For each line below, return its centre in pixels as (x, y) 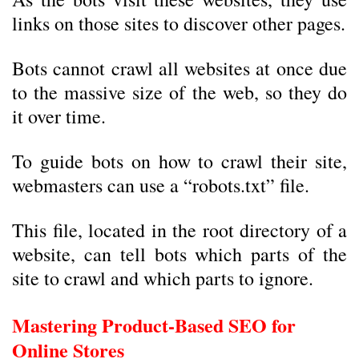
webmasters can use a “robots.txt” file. (161, 185)
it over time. (59, 116)
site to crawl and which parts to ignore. (163, 278)
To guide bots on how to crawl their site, (179, 161)
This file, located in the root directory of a (179, 230)
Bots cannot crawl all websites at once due (179, 68)
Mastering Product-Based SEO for (154, 325)
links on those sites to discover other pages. (179, 23)
